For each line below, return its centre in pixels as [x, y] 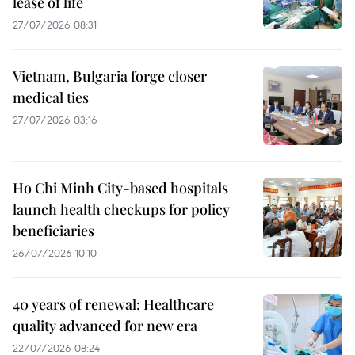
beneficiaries [53, 230]
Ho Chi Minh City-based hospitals [120, 187]
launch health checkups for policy [121, 209]
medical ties [51, 97]
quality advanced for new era [105, 325]
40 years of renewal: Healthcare [113, 304]
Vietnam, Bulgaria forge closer [110, 76]
